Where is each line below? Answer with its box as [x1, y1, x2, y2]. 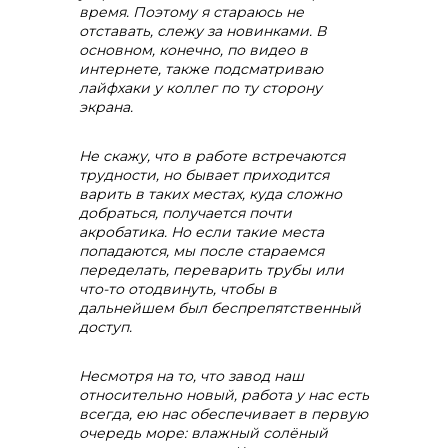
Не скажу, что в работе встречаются [79, 147, 345, 165]
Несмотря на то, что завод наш [79, 367, 304, 385]
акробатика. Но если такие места [79, 223, 324, 241]
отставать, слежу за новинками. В [79, 22, 326, 40]
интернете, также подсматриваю [79, 60, 323, 78]
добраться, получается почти [79, 204, 292, 222]
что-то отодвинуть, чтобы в [79, 280, 277, 298]
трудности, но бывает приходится [79, 166, 329, 184]
